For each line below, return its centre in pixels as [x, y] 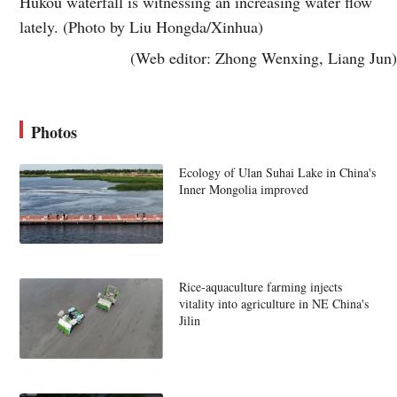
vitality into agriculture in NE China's [273, 304]
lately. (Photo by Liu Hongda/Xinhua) [142, 26]
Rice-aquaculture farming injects [260, 287]
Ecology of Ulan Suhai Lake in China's [277, 172]
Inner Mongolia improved [243, 189]
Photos [54, 132]
